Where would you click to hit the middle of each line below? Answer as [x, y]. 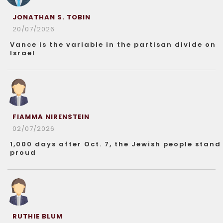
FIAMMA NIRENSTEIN [51, 116]
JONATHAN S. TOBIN [52, 17]
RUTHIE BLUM [38, 216]
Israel [23, 53]
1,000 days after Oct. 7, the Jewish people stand [115, 144]
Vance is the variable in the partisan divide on [113, 44]
